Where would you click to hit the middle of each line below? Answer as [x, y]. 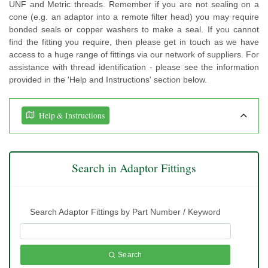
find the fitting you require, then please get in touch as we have [134, 42]
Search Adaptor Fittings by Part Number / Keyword [125, 211]
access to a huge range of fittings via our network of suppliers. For [134, 54]
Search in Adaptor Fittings [134, 167]
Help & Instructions [72, 116]
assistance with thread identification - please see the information [134, 67]
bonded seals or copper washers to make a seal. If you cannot [134, 29]
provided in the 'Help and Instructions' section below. [108, 79]
